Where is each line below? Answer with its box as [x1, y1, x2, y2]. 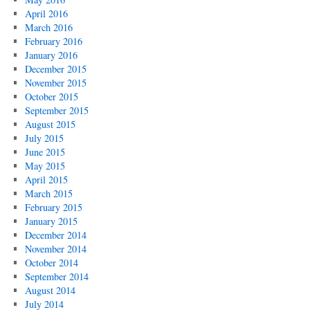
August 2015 [24, 118, 75, 131]
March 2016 [24, 21, 73, 34]
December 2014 [24, 228, 86, 241]
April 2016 [24, 7, 68, 20]
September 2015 [24, 104, 89, 117]
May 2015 [24, 159, 65, 172]
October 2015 [24, 90, 78, 103]
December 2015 [24, 62, 86, 75]
